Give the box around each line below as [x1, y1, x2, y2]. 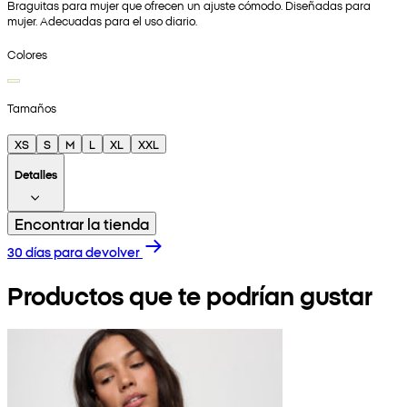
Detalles [15, 165, 57, 182]
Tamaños [7, 99, 56, 115]
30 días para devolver [7, 242, 140, 261]
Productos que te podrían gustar [7, 277, 372, 312]
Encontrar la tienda [15, 213, 149, 233]
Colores [7, 45, 47, 62]
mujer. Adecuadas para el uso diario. [7, 13, 197, 29]
